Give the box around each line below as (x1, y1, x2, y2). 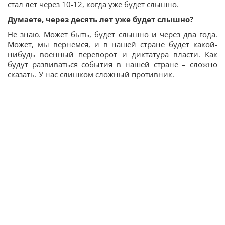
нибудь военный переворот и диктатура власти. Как (8, 49, 217, 60)
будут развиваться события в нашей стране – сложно (8, 59, 217, 70)
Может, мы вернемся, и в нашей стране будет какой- (8, 39, 217, 50)
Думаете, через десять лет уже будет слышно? (8, 14, 193, 25)
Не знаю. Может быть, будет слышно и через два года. (8, 29, 217, 40)
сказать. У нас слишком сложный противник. (8, 69, 174, 80)
